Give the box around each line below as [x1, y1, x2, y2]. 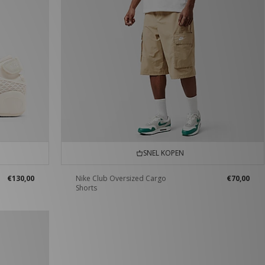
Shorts [75, 183, 97, 193]
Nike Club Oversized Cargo [75, 173, 166, 184]
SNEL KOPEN [140, 148, 185, 159]
